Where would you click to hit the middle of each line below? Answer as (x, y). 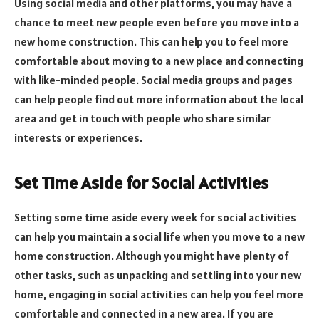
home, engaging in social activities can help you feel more (159, 294)
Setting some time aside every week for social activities (155, 218)
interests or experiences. (78, 138)
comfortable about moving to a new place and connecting (159, 61)
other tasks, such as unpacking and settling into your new (158, 275)
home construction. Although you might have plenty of (152, 256)
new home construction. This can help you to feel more (151, 42)
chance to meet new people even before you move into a (157, 22)
